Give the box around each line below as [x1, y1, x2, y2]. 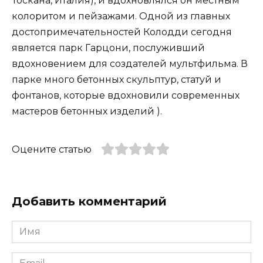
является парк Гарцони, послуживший [12, 42, 205, 53]
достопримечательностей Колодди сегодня [12, 26, 232, 38]
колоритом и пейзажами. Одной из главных [12, 10, 230, 22]
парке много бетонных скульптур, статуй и [12, 73, 221, 85]
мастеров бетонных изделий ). [12, 105, 162, 117]
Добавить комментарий [12, 194, 167, 209]
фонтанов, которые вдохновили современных [12, 89, 240, 101]
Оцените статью [12, 143, 92, 155]
